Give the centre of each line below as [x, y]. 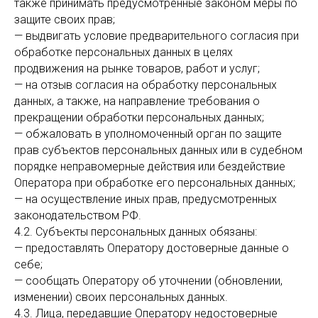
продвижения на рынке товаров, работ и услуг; [137, 68]
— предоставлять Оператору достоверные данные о [152, 248]
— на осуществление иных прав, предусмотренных [146, 199]
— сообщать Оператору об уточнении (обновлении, [148, 281]
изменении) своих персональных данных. [121, 297]
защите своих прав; [65, 20]
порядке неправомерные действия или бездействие [150, 166]
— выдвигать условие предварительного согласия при [157, 36]
